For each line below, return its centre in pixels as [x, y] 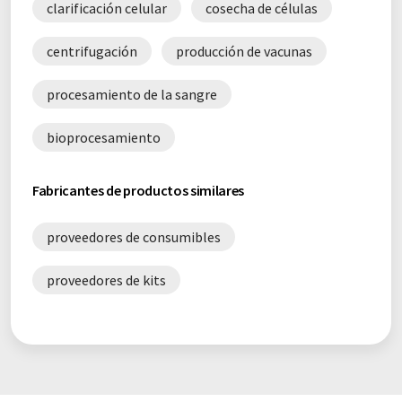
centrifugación [92, 51]
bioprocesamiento [104, 137]
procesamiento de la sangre [132, 94]
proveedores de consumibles [134, 237]
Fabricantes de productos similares [139, 190]
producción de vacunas [244, 51]
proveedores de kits [106, 280]
